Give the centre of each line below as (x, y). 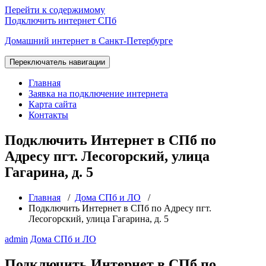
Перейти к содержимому (55, 10)
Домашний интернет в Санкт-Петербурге (89, 41)
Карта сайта (53, 104)
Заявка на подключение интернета (98, 94)
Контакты (48, 115)
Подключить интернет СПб (61, 20)
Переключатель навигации (57, 62)
